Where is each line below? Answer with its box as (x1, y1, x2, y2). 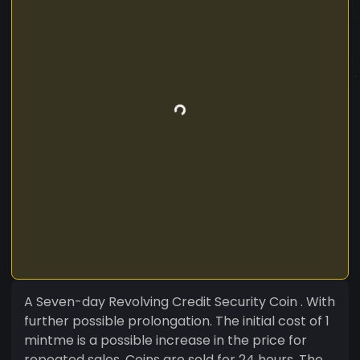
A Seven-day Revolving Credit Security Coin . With (24, 292, 335, 311)
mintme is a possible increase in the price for (24, 330, 307, 350)
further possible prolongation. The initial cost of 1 (24, 311, 329, 330)
